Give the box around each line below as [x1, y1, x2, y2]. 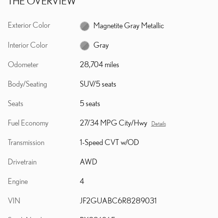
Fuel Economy [8, 118, 49, 127]
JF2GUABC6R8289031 [79, 196, 157, 205]
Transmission [8, 138, 44, 147]
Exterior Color [8, 20, 50, 30]
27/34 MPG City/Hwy [79, 118, 147, 127]
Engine [8, 177, 28, 186]
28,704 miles [79, 60, 119, 69]
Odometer [8, 60, 38, 69]
